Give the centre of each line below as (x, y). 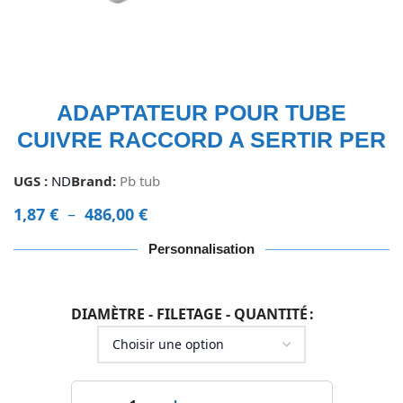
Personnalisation (201, 249)
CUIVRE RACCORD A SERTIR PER (201, 140)
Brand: (95, 181)
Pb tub (140, 181)
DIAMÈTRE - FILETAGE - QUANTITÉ (189, 313)
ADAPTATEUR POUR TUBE (201, 113)
